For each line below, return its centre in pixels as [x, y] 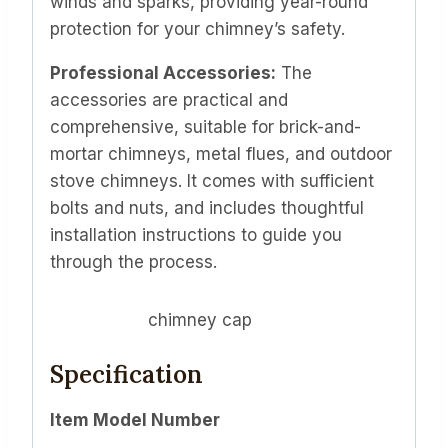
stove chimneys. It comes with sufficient [212, 181]
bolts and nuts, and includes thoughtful [207, 208]
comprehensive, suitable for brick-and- [205, 127]
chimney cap [200, 319]
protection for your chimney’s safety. [197, 29]
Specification [126, 375]
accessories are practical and [169, 100]
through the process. [133, 262]
